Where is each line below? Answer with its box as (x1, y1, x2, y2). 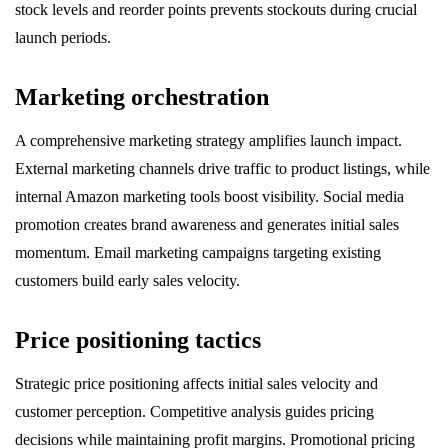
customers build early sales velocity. (15, 272, 240, 290)
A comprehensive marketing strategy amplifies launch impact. (15, 132, 402, 150)
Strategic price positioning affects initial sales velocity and (15, 375, 378, 393)
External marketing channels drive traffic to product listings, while (15, 160, 430, 178)
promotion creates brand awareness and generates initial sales (15, 216, 399, 234)
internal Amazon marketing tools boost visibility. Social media (15, 188, 404, 206)
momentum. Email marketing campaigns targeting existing (15, 244, 381, 262)
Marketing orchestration (15, 84, 269, 111)
